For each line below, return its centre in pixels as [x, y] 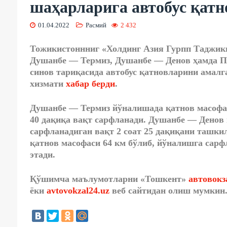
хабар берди [90, 84]
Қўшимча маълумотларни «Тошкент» [109, 179]
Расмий [96, 25]
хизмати [48, 84]
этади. [42, 155]
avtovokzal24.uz [78, 191]
